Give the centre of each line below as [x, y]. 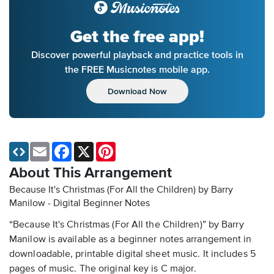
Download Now [137, 91]
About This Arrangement [91, 173]
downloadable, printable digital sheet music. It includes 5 [132, 255]
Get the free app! [137, 37]
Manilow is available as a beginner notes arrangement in [131, 240]
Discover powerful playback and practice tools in [137, 55]
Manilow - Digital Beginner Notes [80, 204]
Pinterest [132, 147]
